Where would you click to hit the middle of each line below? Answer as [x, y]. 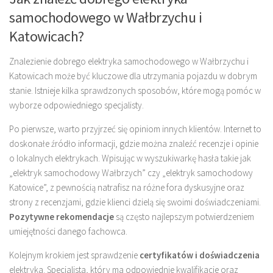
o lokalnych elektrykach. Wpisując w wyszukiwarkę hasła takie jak [130, 158]
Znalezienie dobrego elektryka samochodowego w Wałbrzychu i [129, 61]
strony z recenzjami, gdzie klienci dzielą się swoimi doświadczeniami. [135, 202]
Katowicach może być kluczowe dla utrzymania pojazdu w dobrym [133, 76]
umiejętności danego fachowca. [68, 231]
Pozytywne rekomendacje [62, 216]
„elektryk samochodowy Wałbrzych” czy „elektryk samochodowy [131, 172]
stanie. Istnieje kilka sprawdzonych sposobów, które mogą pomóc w [135, 90]
